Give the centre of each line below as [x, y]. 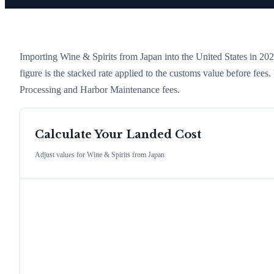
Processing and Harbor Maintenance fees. [100, 89]
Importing [40, 56]
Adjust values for [61, 155]
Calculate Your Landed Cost [118, 135]
